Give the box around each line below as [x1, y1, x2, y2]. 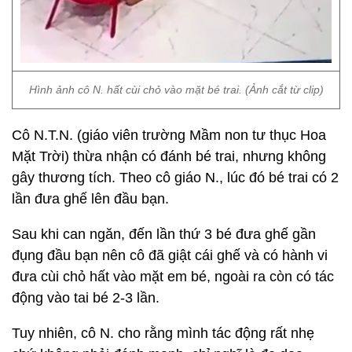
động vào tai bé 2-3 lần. [12, 290, 159, 306]
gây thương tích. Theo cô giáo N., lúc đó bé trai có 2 [12, 170, 339, 185]
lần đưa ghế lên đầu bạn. [12, 191, 169, 207]
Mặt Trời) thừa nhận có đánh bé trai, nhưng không [12, 148, 326, 164]
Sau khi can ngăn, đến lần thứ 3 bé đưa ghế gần [12, 226, 316, 242]
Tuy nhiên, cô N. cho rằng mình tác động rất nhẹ [12, 325, 314, 341]
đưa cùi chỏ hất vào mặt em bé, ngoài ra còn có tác [12, 269, 334, 284]
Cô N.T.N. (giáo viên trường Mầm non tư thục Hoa [12, 127, 326, 143]
